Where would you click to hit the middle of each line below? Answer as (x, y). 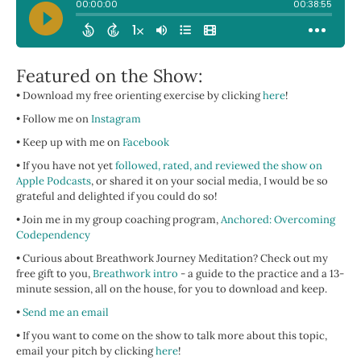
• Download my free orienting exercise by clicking (139, 96)
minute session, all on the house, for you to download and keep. (172, 289)
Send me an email (66, 313)
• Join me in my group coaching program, (118, 220)
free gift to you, (54, 274)
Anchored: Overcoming (278, 220)
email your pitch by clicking (86, 351)
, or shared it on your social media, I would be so (210, 181)
